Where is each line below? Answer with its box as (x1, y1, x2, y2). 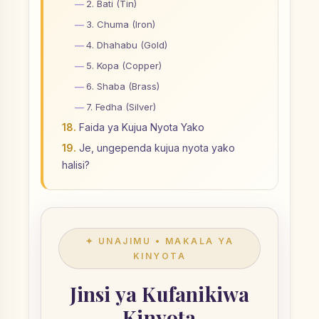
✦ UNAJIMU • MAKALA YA (85, 236, 234, 246)
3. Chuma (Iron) (86, 19, 155, 30)
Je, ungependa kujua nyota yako (79, 142, 235, 154)
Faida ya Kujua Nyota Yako (79, 121, 204, 133)
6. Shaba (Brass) (86, 80, 159, 92)
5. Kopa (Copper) (86, 60, 162, 71)
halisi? (62, 159, 90, 171)
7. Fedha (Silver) (86, 101, 156, 113)
